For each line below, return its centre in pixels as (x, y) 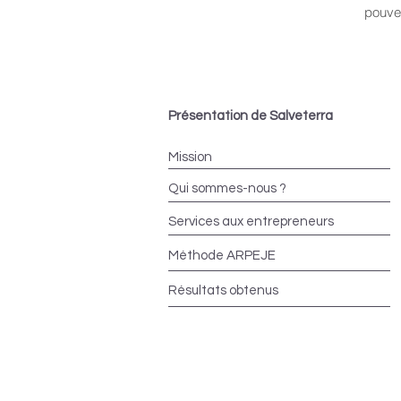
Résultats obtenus (223, 290)
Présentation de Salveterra (251, 115)
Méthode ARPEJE (222, 255)
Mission (190, 157)
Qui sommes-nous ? (227, 188)
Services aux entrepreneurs (251, 221)
